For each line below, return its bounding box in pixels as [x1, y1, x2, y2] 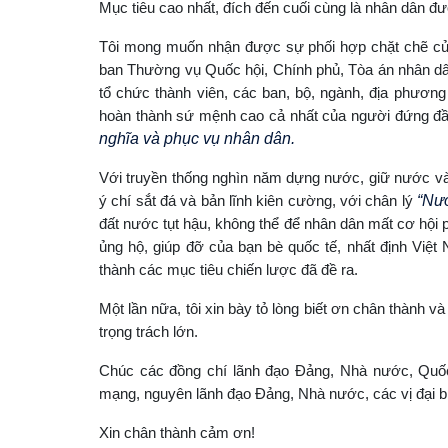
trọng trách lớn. [99, 322, 198, 340]
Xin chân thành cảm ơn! [99, 423, 255, 441]
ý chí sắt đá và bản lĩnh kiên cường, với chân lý [99, 191, 418, 209]
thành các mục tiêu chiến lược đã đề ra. [99, 260, 358, 278]
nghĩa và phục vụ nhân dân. [99, 129, 295, 147]
